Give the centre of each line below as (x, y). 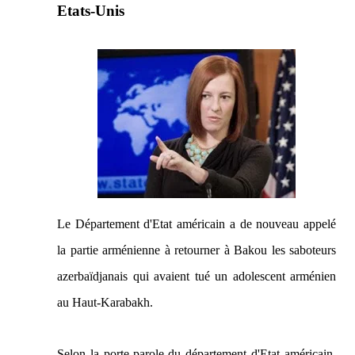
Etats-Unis (91, 11)
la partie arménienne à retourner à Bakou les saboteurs (197, 250)
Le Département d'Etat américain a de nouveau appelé (197, 224)
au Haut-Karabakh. (105, 302)
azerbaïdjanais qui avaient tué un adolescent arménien (197, 276)
